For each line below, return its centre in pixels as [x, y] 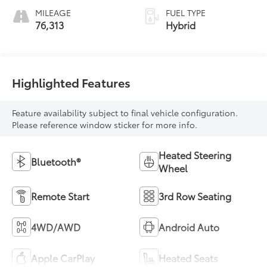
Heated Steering [195, 154]
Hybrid [181, 24]
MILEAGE [53, 12]
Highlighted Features [72, 82]
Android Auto [189, 226]
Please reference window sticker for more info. [105, 124]
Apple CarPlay [63, 257]
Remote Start [60, 195]
